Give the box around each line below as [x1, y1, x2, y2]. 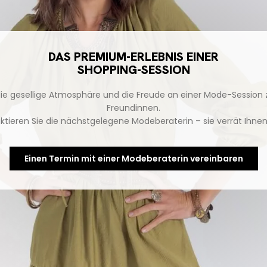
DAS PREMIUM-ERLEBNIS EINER [48, 48, 219, 64]
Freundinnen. [107, 101, 160, 114]
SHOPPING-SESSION [77, 61, 190, 77]
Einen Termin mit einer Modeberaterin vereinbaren [24, 152, 243, 164]
